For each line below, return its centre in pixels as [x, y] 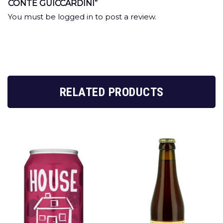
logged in [75, 17]
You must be [33, 17]
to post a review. [125, 17]
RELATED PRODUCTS [111, 92]
